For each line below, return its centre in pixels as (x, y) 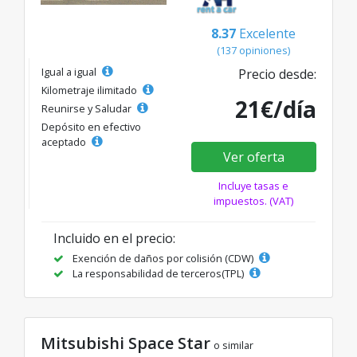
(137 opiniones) (253, 50)
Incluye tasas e (254, 185)
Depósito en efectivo (91, 126)
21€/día (276, 109)
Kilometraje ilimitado (90, 90)
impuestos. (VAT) (254, 200)
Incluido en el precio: (114, 238)
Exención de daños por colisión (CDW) (163, 258)
